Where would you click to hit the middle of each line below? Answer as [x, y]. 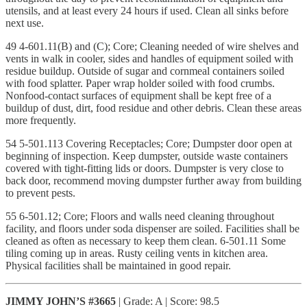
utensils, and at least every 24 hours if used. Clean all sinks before [147, 10]
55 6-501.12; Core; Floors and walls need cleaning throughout [140, 216]
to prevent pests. [40, 193]
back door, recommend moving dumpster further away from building [153, 180]
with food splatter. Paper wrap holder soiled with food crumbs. [140, 83]
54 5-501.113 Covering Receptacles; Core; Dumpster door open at [149, 143]
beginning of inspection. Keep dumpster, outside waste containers [147, 156]
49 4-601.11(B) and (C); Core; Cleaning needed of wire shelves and [152, 46]
